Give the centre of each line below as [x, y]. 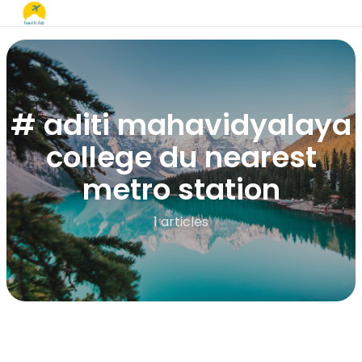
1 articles [181, 222]
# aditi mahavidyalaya [181, 125]
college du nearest [181, 157]
